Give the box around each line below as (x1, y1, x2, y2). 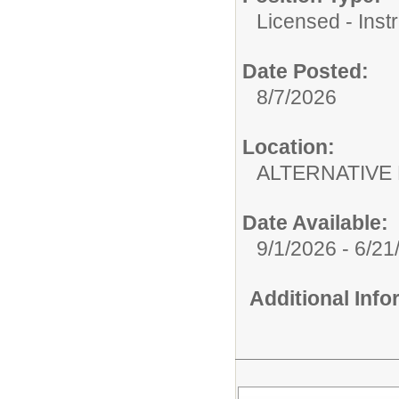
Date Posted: (242, 59, 369, 83)
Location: (242, 134, 335, 159)
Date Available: (242, 210, 388, 234)
